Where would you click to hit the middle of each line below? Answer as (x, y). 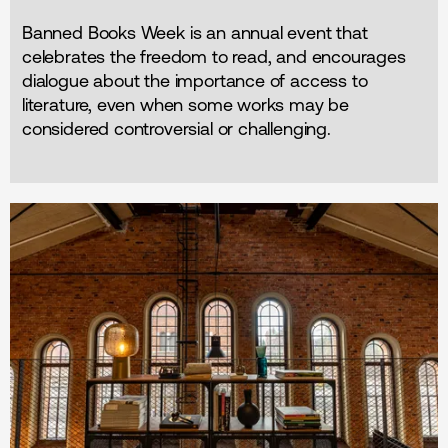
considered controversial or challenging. (176, 129)
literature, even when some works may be (185, 105)
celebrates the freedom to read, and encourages (214, 57)
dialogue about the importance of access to (195, 81)
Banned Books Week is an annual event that (195, 33)
